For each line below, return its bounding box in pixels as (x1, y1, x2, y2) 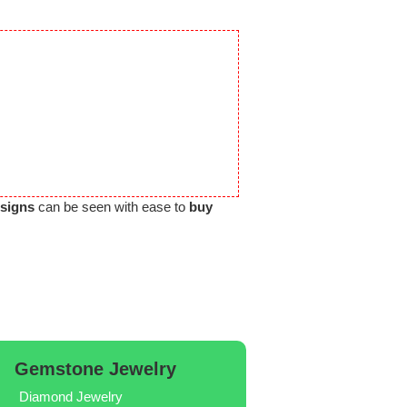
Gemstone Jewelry (15, 358, 177, 379)
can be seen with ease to (35, 199, 189, 214)
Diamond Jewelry (19, 388, 124, 404)
